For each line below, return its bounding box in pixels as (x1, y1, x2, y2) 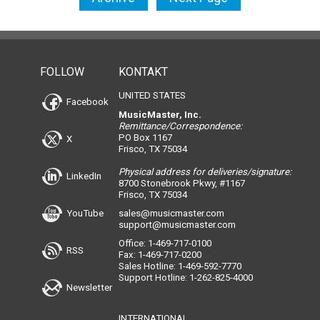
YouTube (64, 207, 104, 219)
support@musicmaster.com (118, 219, 236, 231)
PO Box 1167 (118, 132, 172, 144)
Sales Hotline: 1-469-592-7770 (118, 261, 241, 272)
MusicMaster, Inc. (118, 109, 201, 121)
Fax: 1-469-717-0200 (118, 249, 201, 261)
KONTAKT (118, 65, 168, 79)
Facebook (64, 96, 109, 107)
